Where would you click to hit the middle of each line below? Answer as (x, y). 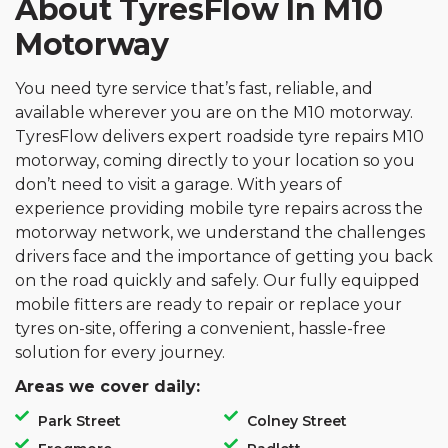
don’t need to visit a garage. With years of (178, 184)
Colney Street (296, 421)
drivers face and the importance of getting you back (224, 256)
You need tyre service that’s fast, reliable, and (194, 88)
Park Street (79, 421)
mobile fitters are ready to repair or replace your (208, 304)
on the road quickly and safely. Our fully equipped (217, 280)
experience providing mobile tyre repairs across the (219, 208)
